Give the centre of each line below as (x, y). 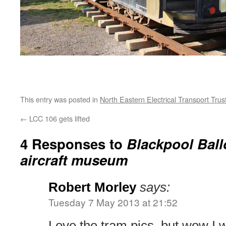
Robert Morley (92, 187)
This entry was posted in (60, 99)
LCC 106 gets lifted (59, 119)
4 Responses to (73, 144)
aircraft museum (74, 160)
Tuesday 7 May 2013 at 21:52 (113, 202)
